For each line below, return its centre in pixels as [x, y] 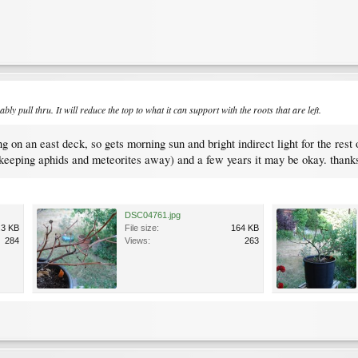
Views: [137, 241]
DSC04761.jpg [153, 215]
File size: [142, 228]
